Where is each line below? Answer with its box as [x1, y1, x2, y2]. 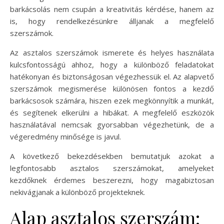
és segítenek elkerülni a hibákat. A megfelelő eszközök [10, 107, 214, 118]
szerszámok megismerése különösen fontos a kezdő [10, 83, 214, 94]
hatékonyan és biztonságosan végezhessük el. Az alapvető [10, 71, 214, 82]
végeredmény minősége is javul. [10, 131, 121, 142]
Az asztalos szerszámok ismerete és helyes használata [10, 47, 214, 58]
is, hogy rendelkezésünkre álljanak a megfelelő [10, 16, 214, 26]
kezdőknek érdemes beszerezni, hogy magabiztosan [10, 175, 214, 185]
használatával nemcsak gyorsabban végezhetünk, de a [10, 119, 214, 130]
